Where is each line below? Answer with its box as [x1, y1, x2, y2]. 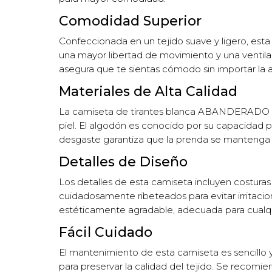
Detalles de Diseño [59, 153, 188, 170]
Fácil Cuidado [59, 223, 153, 240]
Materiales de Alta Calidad [59, 83, 238, 100]
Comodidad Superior [59, 12, 202, 29]
